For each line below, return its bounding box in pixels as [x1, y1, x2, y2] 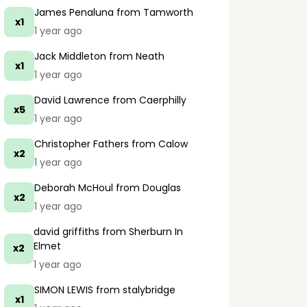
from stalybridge [93, 283, 175, 297]
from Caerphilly [110, 93, 186, 107]
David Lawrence [34, 93, 110, 107]
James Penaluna [34, 5, 114, 19]
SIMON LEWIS [34, 283, 93, 297]
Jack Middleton [34, 49, 106, 63]
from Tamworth [114, 5, 193, 19]
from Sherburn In [99, 225, 184, 238]
